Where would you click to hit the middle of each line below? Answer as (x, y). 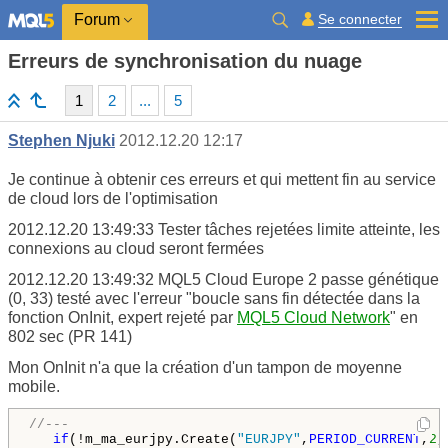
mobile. (34, 386)
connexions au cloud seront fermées (136, 248)
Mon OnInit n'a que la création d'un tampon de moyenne (205, 367)
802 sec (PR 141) (70, 336)
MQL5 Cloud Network (313, 317)
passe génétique (380, 279)
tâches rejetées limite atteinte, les (322, 229)
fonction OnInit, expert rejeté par (122, 317)
